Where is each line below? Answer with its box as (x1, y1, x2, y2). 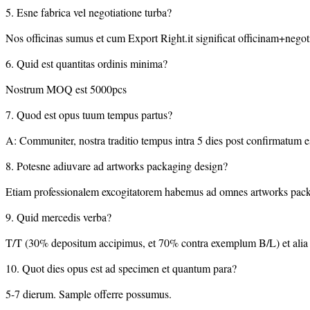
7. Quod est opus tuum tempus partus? (6, 107, 172, 122)
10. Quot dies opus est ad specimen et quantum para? (6, 261, 237, 276)
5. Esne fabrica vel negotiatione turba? (6, 5, 172, 20)
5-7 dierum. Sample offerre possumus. (6, 286, 172, 302)
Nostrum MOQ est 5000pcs (6, 82, 127, 97)
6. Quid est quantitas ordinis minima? (6, 56, 167, 71)
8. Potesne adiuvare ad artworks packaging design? (6, 158, 228, 174)
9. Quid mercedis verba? (6, 210, 111, 225)
